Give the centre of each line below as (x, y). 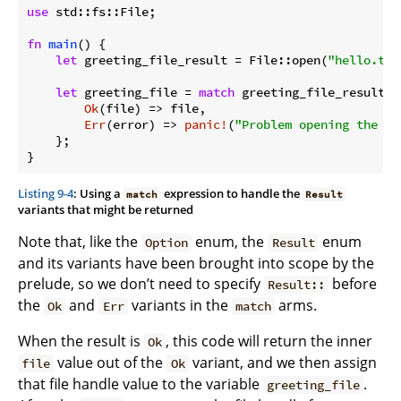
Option (167, 242)
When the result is (81, 341)
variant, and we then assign (282, 362)
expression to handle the (231, 193)
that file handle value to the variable (141, 384)
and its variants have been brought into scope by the (196, 263)
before (353, 283)
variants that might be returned (106, 209)
